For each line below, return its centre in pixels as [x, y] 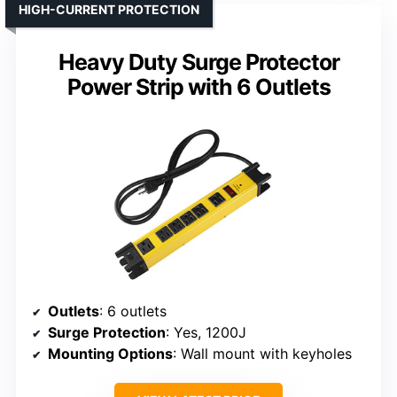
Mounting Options [110, 354]
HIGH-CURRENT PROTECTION [109, 10]
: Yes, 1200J [206, 333]
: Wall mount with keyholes [262, 354]
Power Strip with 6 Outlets [198, 87]
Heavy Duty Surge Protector [198, 62]
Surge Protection [107, 333]
